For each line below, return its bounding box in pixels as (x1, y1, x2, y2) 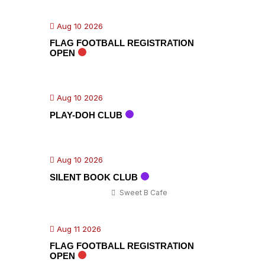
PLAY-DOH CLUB (50, 110, 122, 120)
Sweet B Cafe (118, 188, 167, 197)
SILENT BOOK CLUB (50, 172, 138, 182)
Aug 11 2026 (54, 224, 101, 234)
